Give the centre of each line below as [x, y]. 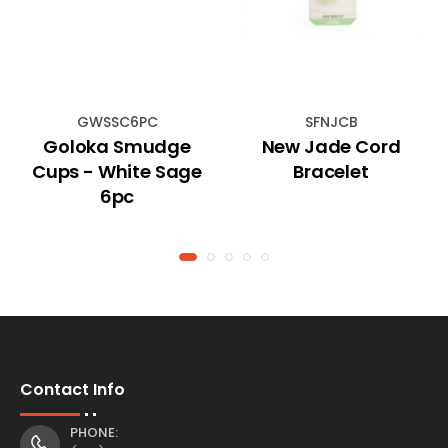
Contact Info [72, 389]
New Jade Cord [331, 146]
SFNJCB [331, 121]
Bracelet [331, 171]
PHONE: [94, 432]
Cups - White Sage [117, 171]
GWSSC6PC [117, 121]
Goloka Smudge [117, 146]
